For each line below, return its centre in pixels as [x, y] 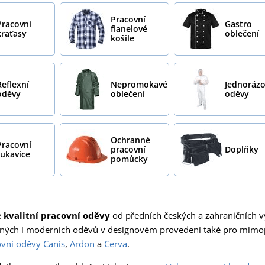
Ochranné [130, 140]
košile [122, 38]
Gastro [238, 24]
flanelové [129, 28]
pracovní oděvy [75, 215]
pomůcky [129, 159]
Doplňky [241, 149]
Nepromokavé [139, 84]
